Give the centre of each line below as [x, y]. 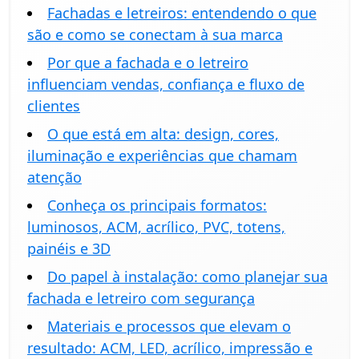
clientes [54, 106]
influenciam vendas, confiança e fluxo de [166, 85]
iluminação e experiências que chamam [162, 156]
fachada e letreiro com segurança [141, 298]
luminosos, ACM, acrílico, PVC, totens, [156, 227]
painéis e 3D [69, 249]
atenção [54, 177]
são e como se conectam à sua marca [155, 35]
